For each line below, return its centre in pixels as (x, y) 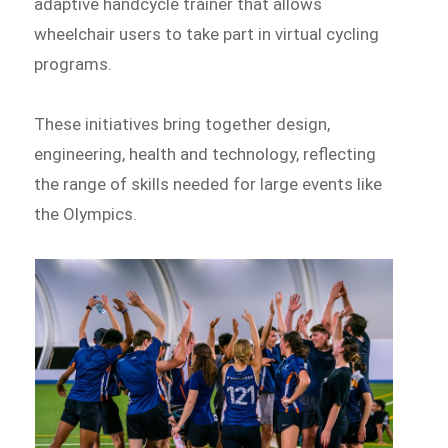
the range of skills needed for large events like (208, 183)
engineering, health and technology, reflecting (205, 153)
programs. (73, 64)
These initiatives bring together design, (182, 123)
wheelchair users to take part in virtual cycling (207, 34)
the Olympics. (86, 213)
